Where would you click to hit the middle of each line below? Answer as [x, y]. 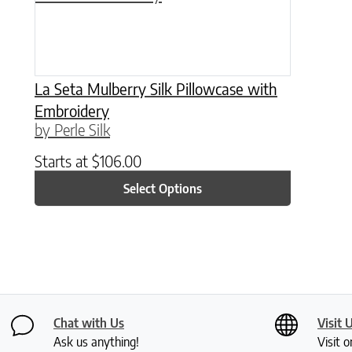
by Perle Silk [72, 130]
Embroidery [72, 111]
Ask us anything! [96, 341]
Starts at [63, 161]
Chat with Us [89, 323]
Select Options [163, 188]
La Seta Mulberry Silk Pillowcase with [156, 89]
